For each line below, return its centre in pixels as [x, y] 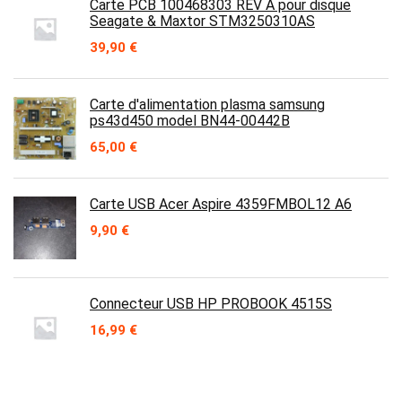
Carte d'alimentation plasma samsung [207, 105]
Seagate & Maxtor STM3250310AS [202, 21]
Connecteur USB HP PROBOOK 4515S [211, 304]
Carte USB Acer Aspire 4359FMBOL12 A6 [221, 204]
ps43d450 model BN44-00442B [190, 121]
